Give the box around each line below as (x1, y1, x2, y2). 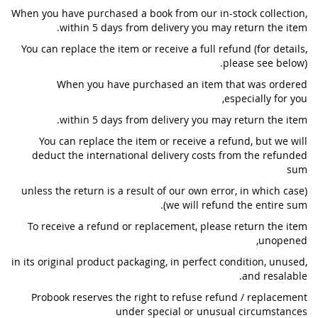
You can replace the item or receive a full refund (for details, (21, 42, 307, 55)
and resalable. (242, 269, 307, 283)
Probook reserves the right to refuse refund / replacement (31, 290, 307, 304)
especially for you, (224, 92, 307, 105)
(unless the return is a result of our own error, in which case (21, 184, 305, 197)
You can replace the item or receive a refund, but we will (39, 134, 307, 148)
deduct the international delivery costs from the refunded (32, 148, 307, 162)
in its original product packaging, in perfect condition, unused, (11, 255, 307, 268)
